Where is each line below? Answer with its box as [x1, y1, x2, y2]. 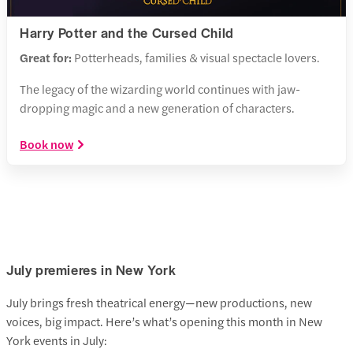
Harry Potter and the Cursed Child [20, 22, 234, 42]
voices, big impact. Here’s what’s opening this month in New [6, 312, 322, 329]
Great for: [20, 48, 74, 65]
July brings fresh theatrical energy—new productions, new [6, 293, 312, 310]
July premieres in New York [6, 259, 176, 279]
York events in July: [6, 331, 107, 348]
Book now [20, 135, 73, 152]
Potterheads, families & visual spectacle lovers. [74, 48, 320, 65]
